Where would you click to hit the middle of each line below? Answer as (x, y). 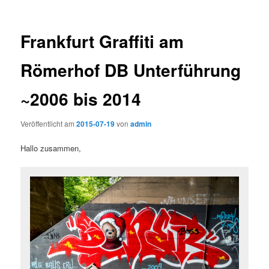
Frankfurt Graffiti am (102, 41)
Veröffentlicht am (49, 124)
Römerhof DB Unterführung (131, 70)
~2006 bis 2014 (81, 98)
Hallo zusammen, (51, 148)
